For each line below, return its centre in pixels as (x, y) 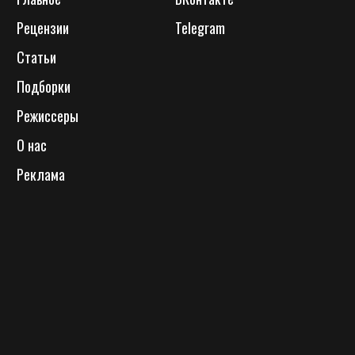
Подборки (44, 87)
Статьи (36, 57)
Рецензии (43, 28)
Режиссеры (48, 116)
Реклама (41, 175)
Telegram (200, 28)
